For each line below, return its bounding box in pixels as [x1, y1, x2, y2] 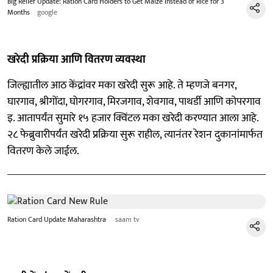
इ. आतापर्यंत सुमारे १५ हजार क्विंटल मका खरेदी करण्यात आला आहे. [7, 109, 258, 127]
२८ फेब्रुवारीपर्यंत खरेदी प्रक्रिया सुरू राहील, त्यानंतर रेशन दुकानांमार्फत [7, 126, 263, 144]
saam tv [115, 213, 140, 225]
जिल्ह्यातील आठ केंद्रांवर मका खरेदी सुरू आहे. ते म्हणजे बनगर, [7, 76, 236, 94]
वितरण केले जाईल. [7, 142, 79, 160]
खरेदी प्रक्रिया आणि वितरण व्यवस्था [7, 51, 146, 69]
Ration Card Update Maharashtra [7, 213, 108, 225]
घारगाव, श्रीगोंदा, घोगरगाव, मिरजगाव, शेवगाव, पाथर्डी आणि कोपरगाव [7, 93, 261, 111]
